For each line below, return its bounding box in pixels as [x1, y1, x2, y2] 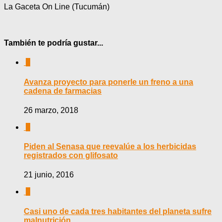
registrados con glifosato [24, 151, 118, 160]
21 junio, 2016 [24, 170, 74, 179]
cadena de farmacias [24, 86, 102, 95]
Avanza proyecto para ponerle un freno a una [24, 77, 193, 86]
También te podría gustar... [4, 39, 103, 48]
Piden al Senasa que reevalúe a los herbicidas [24, 142, 196, 151]
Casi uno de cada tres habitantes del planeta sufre [24, 207, 212, 216]
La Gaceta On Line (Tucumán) [4, 2, 110, 11]
